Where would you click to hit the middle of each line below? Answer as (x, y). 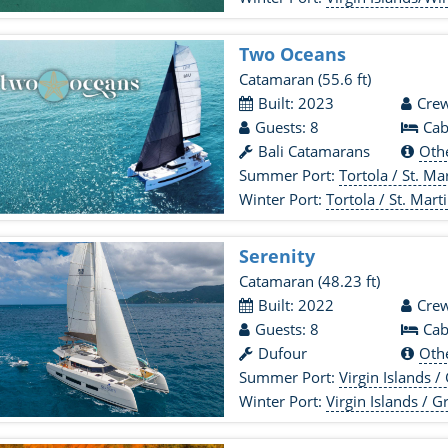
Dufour (283, 353)
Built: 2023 (296, 103)
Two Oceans (293, 54)
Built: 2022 (296, 305)
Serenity (277, 256)
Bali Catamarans (314, 151)
